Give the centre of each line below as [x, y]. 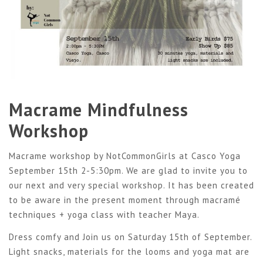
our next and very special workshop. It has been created [131, 185]
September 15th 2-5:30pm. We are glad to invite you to [128, 171]
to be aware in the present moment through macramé [125, 200]
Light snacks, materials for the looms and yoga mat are [129, 251]
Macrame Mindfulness [99, 109]
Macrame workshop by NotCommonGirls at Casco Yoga [125, 156]
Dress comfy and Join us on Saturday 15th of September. [130, 237]
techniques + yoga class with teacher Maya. [104, 215]
